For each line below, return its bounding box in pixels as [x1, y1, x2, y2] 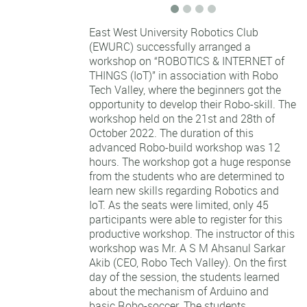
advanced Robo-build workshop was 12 [89, 139, 280, 155]
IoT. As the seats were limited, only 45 [89, 197, 269, 212]
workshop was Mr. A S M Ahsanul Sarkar [89, 240, 285, 256]
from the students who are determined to [89, 168, 284, 184]
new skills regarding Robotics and [116, 182, 279, 198]
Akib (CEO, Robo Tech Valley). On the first [89, 254, 286, 270]
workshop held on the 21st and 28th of [89, 110, 275, 126]
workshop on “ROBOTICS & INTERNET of [89, 53, 284, 69]
